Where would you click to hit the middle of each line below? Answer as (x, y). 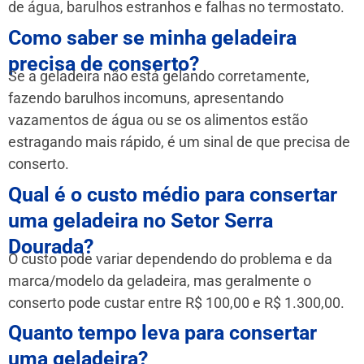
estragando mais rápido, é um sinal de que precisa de (179, 141)
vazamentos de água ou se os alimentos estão (158, 119)
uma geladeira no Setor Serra (141, 220)
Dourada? (51, 246)
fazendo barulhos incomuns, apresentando (146, 97)
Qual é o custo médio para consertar (173, 194)
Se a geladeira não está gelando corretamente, (159, 76)
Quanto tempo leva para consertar (162, 333)
